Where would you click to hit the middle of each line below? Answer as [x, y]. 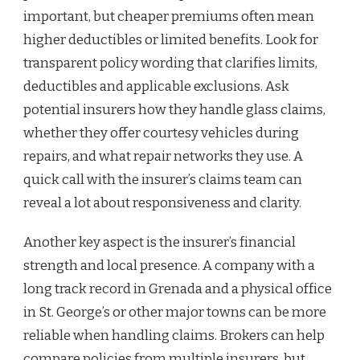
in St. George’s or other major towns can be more [175, 312]
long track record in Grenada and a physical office [178, 288]
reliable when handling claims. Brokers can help [174, 335]
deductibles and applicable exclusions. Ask [156, 86]
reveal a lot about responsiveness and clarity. [162, 202]
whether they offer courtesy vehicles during [161, 133]
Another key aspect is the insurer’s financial [160, 242]
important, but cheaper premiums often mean [169, 16]
